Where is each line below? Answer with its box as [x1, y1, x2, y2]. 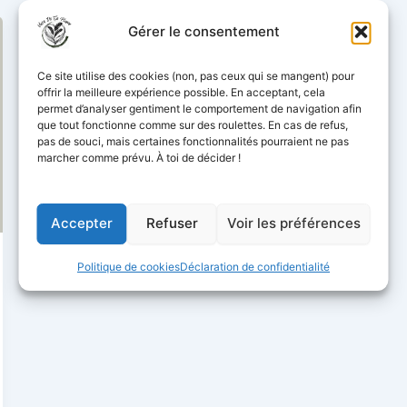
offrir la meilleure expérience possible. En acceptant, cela [36, 84, 325, 99]
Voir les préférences [226, 214, 361, 232]
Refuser [145, 214, 198, 232]
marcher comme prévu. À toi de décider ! [36, 150, 241, 164]
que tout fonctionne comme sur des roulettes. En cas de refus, [36, 117, 348, 132]
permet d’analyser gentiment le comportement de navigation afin [36, 101, 362, 115]
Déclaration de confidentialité [180, 259, 330, 273]
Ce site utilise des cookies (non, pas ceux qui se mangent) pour [36, 68, 354, 83]
